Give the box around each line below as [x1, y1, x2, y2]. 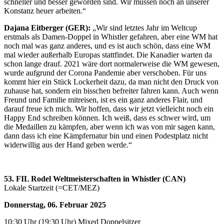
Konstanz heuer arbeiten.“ [4, 6, 86, 15]
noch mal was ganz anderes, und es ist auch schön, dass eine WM [4, 41, 210, 50]
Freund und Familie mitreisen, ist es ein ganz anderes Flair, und [4, 95, 202, 104]
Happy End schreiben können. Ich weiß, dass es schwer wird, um [4, 113, 210, 122]
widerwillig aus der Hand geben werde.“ [4, 140, 132, 149]
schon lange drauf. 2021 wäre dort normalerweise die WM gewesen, [4, 59, 219, 68]
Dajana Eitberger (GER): [4, 23, 90, 32]
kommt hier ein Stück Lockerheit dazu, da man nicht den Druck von [4, 77, 218, 86]
